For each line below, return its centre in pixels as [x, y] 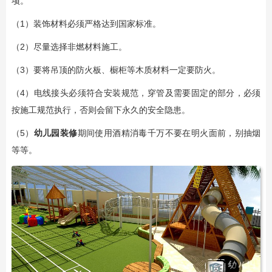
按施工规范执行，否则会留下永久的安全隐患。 [100, 110]
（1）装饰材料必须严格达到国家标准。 [86, 23]
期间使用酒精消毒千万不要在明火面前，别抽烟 [169, 133]
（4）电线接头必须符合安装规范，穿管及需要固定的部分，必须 [136, 93]
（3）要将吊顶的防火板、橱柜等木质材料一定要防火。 [116, 70]
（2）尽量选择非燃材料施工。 [69, 46]
